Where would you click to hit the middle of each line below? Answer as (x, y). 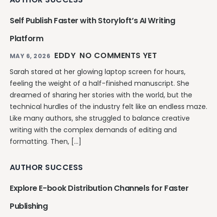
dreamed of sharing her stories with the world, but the (101, 95)
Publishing (29, 206)
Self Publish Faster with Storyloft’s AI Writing (93, 21)
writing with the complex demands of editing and (93, 130)
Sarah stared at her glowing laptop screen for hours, (98, 72)
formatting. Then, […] (46, 142)
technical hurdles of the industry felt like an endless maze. (108, 107)
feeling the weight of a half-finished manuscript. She (100, 84)
